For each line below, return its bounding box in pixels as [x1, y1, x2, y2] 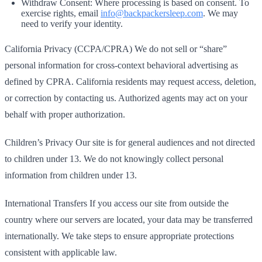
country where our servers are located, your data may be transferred [5, 215, 253, 225]
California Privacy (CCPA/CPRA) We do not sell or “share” [5, 44, 227, 54]
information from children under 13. [5, 170, 137, 180]
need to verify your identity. [21, 19, 123, 29]
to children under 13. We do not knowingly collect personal [5, 154, 223, 164]
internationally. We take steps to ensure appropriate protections [5, 231, 234, 241]
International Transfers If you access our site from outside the [5, 198, 229, 208]
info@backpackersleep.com [101, 8, 203, 18]
